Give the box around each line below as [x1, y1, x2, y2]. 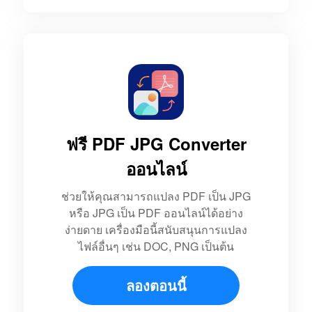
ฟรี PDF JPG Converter [65, 132, 247, 156]
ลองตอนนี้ [125, 275, 187, 296]
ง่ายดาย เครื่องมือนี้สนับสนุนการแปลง [65, 221, 247, 238]
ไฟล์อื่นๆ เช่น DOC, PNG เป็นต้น [78, 238, 234, 255]
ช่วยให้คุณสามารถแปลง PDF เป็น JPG [61, 188, 251, 205]
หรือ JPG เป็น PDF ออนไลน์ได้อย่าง [69, 205, 243, 221]
